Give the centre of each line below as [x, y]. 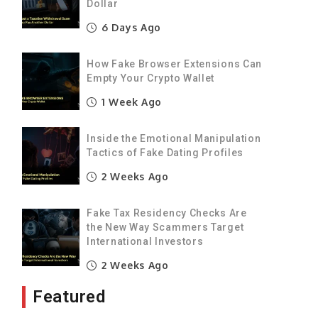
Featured [69, 296]
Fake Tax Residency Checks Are [167, 213]
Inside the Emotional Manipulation [174, 138]
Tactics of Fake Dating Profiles [165, 152]
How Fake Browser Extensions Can [175, 64]
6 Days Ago [130, 27]
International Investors [145, 241]
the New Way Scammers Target [165, 227]
